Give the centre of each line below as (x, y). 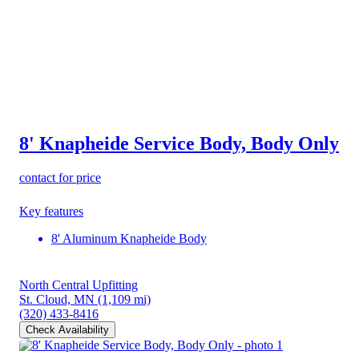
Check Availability (67, 330)
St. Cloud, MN (57, 299)
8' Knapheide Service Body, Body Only (179, 144)
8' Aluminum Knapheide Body (129, 238)
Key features (51, 211)
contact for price (60, 177)
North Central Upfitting (79, 285)
